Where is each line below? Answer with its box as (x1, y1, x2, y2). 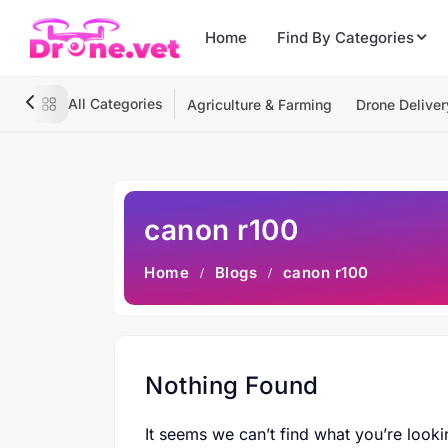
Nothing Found (145, 371, 319, 400)
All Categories (68, 95, 163, 112)
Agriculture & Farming (187, 96, 332, 113)
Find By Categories (277, 28, 414, 47)
